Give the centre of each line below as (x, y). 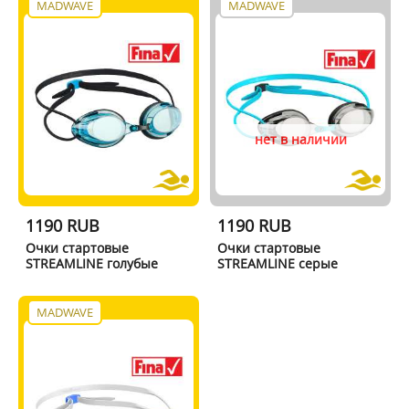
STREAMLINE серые (278, 263)
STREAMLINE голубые (91, 263)
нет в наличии (300, 139)
